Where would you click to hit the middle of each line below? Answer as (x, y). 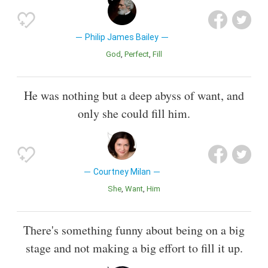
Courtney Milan (122, 171)
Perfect (139, 54)
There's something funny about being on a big (134, 230)
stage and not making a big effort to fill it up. (134, 248)
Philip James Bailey (122, 37)
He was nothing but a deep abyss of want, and (134, 95)
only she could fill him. (134, 113)
